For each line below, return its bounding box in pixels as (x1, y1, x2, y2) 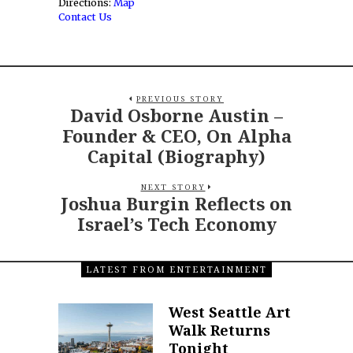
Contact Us (58, 10, 112, 23)
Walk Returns (169, 320, 270, 340)
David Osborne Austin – (70, 102, 283, 127)
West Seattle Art (169, 302, 291, 321)
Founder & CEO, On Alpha (61, 123, 292, 147)
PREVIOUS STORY (136, 93, 224, 104)
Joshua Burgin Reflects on (61, 191, 292, 215)
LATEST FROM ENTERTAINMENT (86, 262, 267, 275)
